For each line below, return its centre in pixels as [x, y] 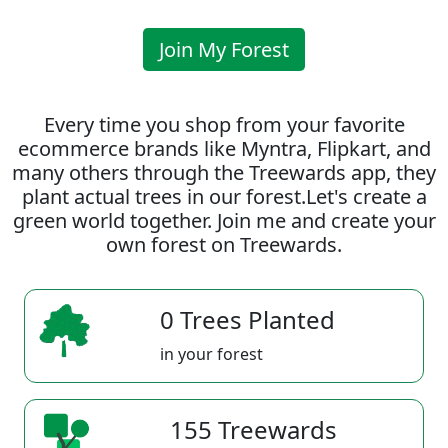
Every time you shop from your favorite [224, 124]
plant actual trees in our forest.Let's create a [224, 196]
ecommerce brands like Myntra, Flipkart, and [224, 148]
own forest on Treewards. [224, 244]
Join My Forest [224, 49]
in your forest [211, 354]
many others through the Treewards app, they [224, 172]
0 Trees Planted [247, 319]
